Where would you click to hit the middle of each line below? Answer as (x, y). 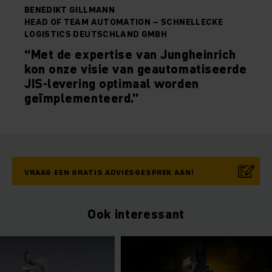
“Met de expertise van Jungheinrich (131, 55)
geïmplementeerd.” (82, 99)
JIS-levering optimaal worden (112, 84)
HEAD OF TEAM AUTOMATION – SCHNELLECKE (124, 22)
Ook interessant (136, 215)
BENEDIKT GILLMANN (70, 10)
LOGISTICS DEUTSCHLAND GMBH (96, 34)
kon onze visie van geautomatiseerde (136, 70)
